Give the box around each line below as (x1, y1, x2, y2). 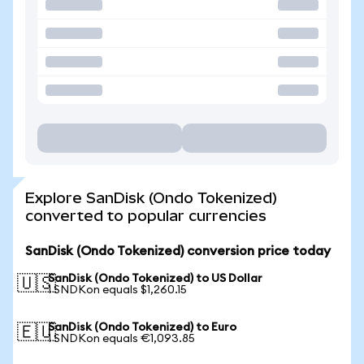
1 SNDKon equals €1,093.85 (48, 333, 195, 344)
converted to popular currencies (25, 207, 266, 224)
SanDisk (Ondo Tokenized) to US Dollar (48, 273, 262, 284)
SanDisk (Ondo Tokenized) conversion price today (25, 245, 331, 258)
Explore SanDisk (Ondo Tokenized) (25, 189, 277, 206)
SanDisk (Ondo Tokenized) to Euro (48, 322, 236, 333)
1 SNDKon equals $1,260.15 (48, 284, 187, 296)
